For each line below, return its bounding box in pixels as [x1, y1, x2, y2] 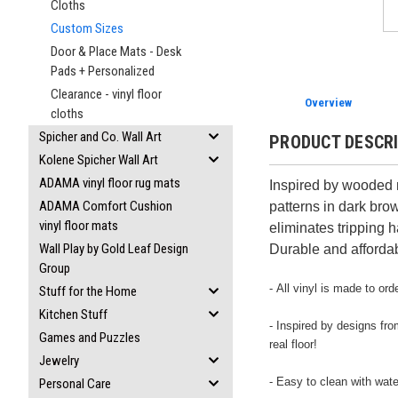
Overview [305, 96, 353, 109]
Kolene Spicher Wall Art [39, 152, 158, 168]
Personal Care [39, 376, 111, 392]
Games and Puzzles [39, 330, 140, 346]
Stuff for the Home [39, 283, 137, 299]
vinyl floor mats [39, 218, 118, 234]
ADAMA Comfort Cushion [39, 198, 172, 214]
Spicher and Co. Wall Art [39, 129, 162, 145]
